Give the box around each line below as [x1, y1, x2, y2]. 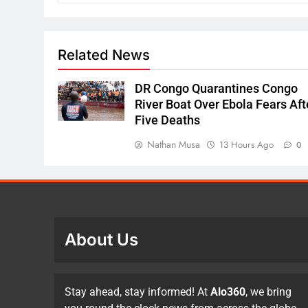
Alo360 [210, 285, 245, 299]
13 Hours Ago [219, 138, 274, 152]
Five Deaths [135, 113, 201, 128]
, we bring [245, 285, 291, 299]
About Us [65, 230, 138, 250]
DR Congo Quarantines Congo [135, 82, 298, 96]
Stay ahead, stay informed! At [65, 285, 210, 299]
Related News [58, 46, 150, 64]
